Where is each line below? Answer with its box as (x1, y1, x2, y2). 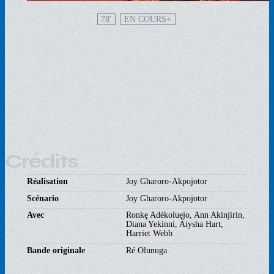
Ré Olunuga (126, 245, 167, 255)
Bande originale (27, 245, 85, 255)
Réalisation (27, 176, 68, 187)
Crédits (5, 149, 78, 173)
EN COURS (124, 14, 166, 24)
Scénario (27, 193, 59, 203)
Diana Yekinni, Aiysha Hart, (126, 219, 223, 229)
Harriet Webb (126, 228, 172, 239)
